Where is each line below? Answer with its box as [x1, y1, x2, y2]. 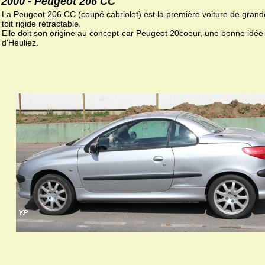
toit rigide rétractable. [2, 18, 81, 28]
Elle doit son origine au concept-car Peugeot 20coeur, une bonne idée [2, 28, 263, 38]
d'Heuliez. [2, 37, 38, 47]
